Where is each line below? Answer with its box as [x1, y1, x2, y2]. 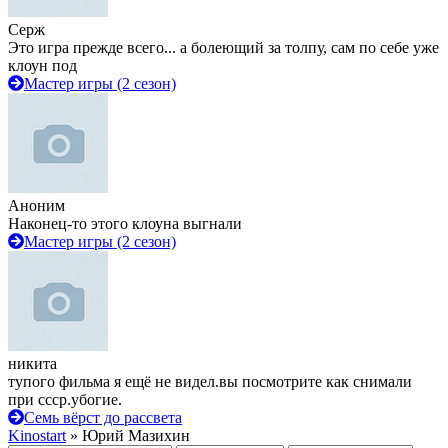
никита [8, 355, 57, 372]
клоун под [8, 57, 77, 74]
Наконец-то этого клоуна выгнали [8, 215, 242, 232]
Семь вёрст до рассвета [24, 409, 182, 426]
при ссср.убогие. [8, 391, 122, 408]
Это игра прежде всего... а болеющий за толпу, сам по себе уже [8, 39, 439, 56]
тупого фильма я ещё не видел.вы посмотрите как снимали [8, 373, 412, 390]
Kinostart [8, 427, 66, 444]
